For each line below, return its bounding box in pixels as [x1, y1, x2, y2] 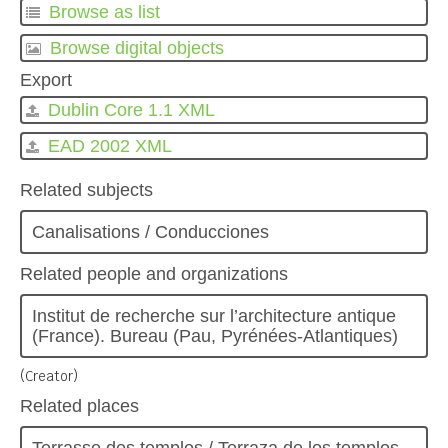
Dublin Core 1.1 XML [43, 100, 215, 120]
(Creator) [20, 367, 78, 385]
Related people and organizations [20, 264, 288, 284]
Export [20, 70, 72, 90]
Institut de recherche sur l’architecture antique [32, 306, 396, 326]
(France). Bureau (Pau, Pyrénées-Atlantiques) [32, 326, 398, 346]
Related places [20, 396, 139, 416]
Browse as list [44, 2, 160, 22]
